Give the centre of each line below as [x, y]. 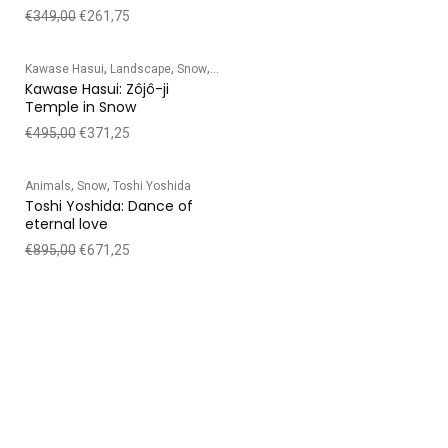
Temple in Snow [80, 106]
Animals [47, 185]
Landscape [140, 68]
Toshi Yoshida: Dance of [108, 205]
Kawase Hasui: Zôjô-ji [96, 88]
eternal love [66, 223]
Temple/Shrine [252, 68]
